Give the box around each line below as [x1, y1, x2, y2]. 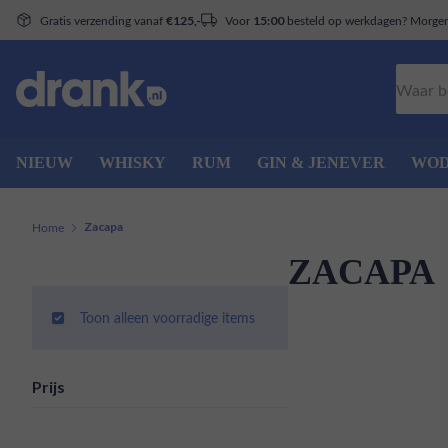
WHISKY [99, 154, 166, 171]
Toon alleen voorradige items [80, 308, 255, 327]
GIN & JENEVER [257, 154, 385, 171]
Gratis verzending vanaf [40, 11, 166, 28]
